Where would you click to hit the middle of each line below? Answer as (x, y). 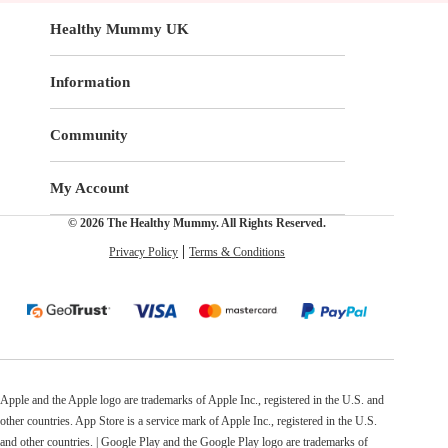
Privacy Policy (144, 252)
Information (89, 81)
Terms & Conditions (237, 252)
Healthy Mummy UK (119, 28)
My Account (89, 187)
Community (88, 134)
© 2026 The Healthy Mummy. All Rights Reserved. (197, 222)
